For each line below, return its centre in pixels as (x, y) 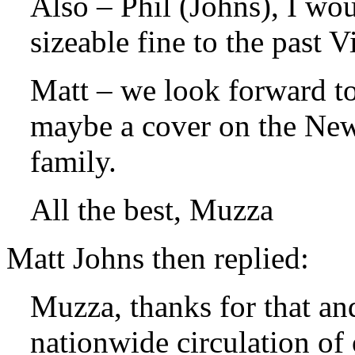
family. (73, 161)
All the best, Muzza (152, 209)
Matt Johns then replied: (158, 258)
